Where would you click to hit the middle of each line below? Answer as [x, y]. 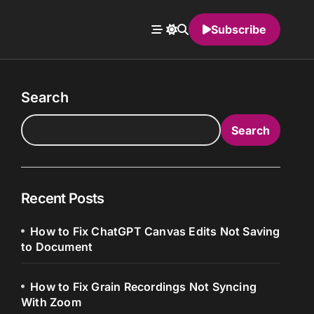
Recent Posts [63, 198]
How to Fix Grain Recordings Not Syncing [144, 287]
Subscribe [239, 29]
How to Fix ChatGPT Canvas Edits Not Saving [155, 231]
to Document [57, 247]
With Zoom [51, 302]
